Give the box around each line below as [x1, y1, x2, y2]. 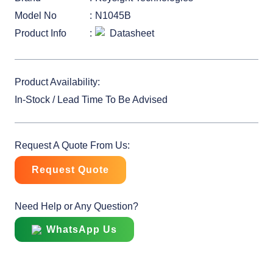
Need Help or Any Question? [15, 201, 138, 211]
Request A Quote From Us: [15, 140, 130, 151]
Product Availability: [15, 77, 100, 87]
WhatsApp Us [46, 224, 117, 235]
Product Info [15, 28, 66, 38]
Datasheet [110, 28, 154, 38]
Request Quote [32, 165, 109, 175]
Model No [15, 10, 57, 21]
